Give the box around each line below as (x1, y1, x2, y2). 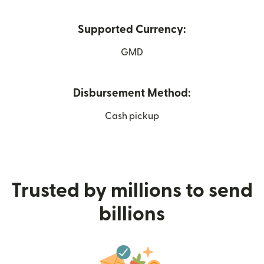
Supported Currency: (78, 24, 186, 35)
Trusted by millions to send (11, 180, 253, 200)
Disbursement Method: (73, 87, 191, 99)
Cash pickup (105, 111, 159, 121)
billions (99, 204, 165, 224)
